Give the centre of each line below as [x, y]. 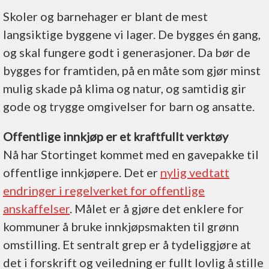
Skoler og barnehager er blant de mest [105, 16]
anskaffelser [36, 208]
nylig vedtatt [195, 172]
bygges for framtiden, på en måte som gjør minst [132, 70]
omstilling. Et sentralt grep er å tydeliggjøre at [127, 244]
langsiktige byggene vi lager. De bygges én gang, [132, 34]
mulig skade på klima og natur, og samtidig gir [125, 88]
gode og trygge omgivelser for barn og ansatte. [129, 106]
